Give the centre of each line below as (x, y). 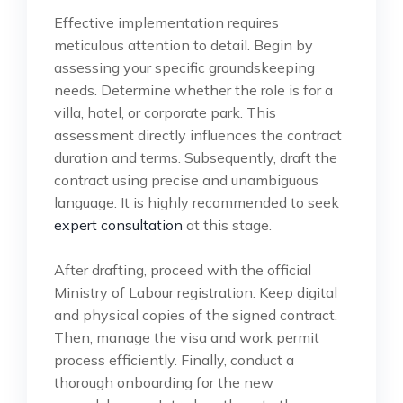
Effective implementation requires (166, 22)
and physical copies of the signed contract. (196, 314)
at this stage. (227, 224)
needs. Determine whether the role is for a (193, 90)
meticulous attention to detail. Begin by (184, 45)
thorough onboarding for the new (164, 382)
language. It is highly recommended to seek (197, 202)
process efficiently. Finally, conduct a (174, 359)
